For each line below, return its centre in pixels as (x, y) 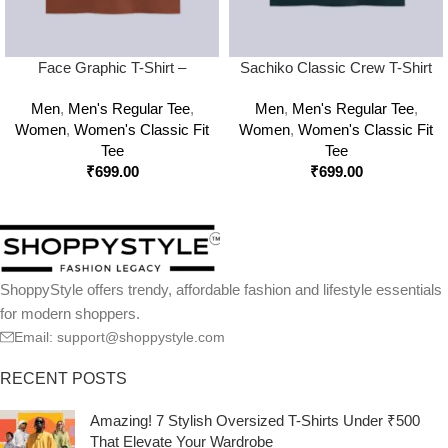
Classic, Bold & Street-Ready (112, 88)
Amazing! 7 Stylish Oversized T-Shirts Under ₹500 (255, 420)
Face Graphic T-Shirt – (112, 67)
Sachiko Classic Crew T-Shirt (336, 67)
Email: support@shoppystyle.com (119, 337)
